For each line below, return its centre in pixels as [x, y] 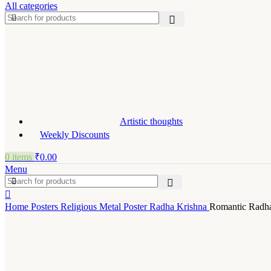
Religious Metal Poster [105, 207]
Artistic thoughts [151, 122]
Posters [46, 207]
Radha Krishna [179, 207]
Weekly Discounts [75, 135]
